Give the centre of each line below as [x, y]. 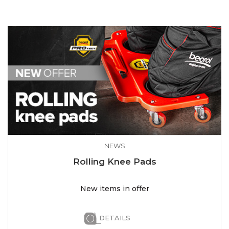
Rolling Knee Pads [114, 162]
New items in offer [114, 189]
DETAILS [114, 218]
